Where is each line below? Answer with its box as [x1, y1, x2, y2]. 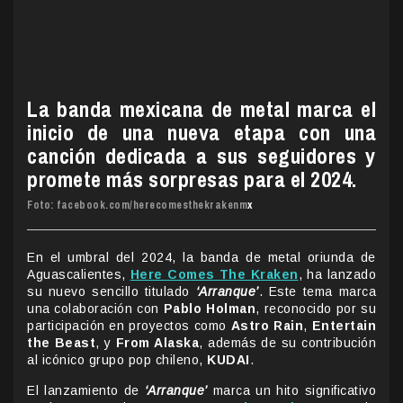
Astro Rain [230, 318, 304, 333]
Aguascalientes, [27, 266, 130, 282]
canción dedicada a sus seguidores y [27, 140, 376, 170]
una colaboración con [27, 300, 164, 316]
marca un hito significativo [207, 382, 377, 398]
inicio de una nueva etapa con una [27, 117, 376, 147]
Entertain [311, 318, 377, 333]
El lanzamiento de [27, 382, 145, 398]
